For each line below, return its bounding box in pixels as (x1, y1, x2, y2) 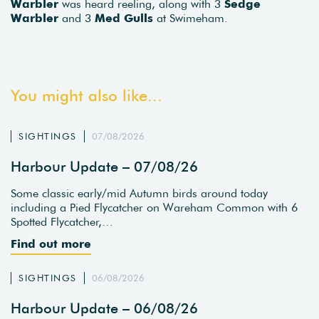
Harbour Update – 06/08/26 (11, 298, 198, 317)
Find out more (11, 236, 91, 251)
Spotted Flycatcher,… (11, 214, 113, 229)
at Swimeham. (153, 10, 228, 25)
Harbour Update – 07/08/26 (11, 157, 198, 175)
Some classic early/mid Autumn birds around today (11, 186, 268, 201)
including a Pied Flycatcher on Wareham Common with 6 (11, 200, 298, 215)
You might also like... (11, 85, 162, 105)
